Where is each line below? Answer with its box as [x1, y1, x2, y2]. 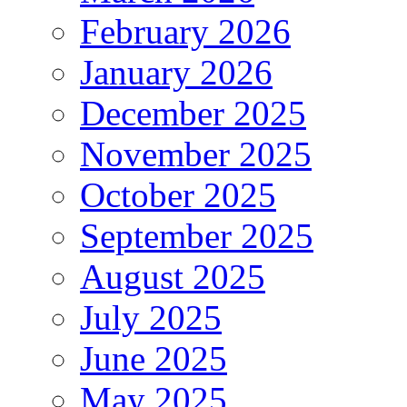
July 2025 [80, 298, 222, 338]
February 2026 [80, 12, 291, 52]
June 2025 [80, 339, 227, 379]
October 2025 [80, 175, 276, 215]
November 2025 [80, 134, 312, 174]
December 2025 [80, 94, 306, 134]
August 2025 [80, 257, 265, 297]
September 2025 [80, 216, 313, 256]
